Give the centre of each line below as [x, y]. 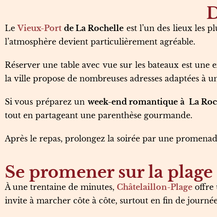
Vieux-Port [40, 28]
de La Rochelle [93, 28]
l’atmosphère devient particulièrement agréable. [100, 42]
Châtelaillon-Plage [155, 187]
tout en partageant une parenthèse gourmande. [99, 115]
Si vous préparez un [46, 102]
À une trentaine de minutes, [61, 187]
